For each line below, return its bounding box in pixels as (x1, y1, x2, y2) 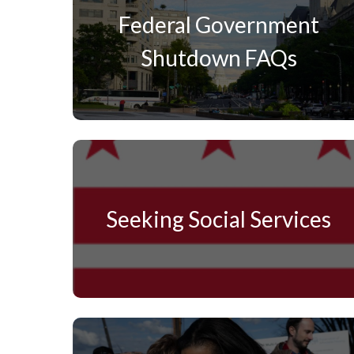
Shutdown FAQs (140, 44, 297, 72)
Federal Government (118, 11, 319, 39)
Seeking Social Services (106, 205, 332, 233)
